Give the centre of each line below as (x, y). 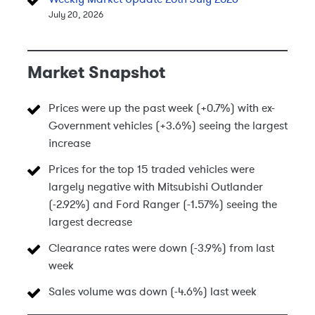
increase (70, 143)
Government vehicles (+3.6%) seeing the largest (168, 126)
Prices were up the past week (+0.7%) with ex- (162, 108)
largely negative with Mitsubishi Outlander (156, 187)
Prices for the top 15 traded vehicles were (152, 169)
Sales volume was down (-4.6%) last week (153, 291)
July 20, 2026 (76, 15)
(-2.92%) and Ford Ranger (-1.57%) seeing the (163, 204)
